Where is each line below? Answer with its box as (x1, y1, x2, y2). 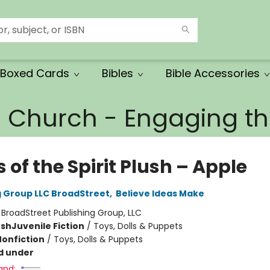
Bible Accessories (166, 66, 260, 81)
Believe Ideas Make (115, 187, 204, 199)
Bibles (102, 66, 133, 81)
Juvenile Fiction (11, 220, 84, 232)
